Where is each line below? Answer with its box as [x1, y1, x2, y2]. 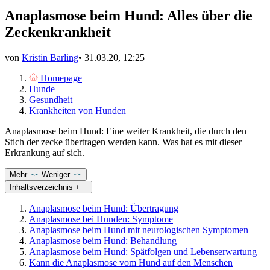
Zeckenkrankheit [5, 24, 111, 40]
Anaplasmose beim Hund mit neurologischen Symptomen [29, 225, 248, 236]
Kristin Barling [22, 52, 78, 63]
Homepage [40, 73, 82, 84]
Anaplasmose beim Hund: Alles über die [5, 8, 253, 24]
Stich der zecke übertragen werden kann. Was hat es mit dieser [5, 137, 242, 148]
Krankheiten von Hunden [29, 105, 126, 116]
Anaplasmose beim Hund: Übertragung [29, 203, 178, 214]
